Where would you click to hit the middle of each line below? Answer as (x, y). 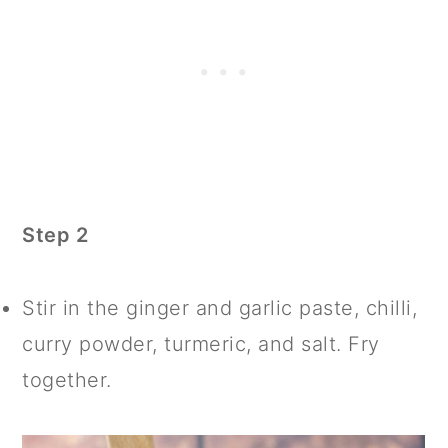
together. (67, 379)
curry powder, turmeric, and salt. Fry (201, 343)
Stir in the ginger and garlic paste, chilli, (220, 307)
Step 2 (55, 234)
